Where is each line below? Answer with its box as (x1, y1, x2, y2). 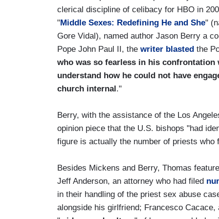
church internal (57, 84, 116, 93)
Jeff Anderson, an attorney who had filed (57, 176, 206, 186)
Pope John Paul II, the (57, 44, 140, 54)
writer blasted (140, 44, 194, 54)
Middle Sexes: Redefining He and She (60, 18, 205, 27)
